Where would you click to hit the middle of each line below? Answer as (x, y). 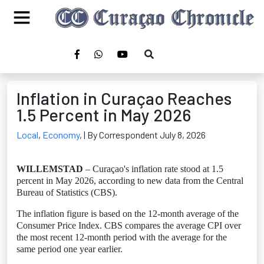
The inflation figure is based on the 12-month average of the (128, 214)
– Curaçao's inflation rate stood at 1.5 (154, 169)
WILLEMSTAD (51, 169)
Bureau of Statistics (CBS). (67, 192)
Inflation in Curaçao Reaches (124, 98)
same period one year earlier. (70, 249)
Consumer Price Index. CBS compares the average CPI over (129, 225)
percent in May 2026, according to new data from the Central (130, 181)
